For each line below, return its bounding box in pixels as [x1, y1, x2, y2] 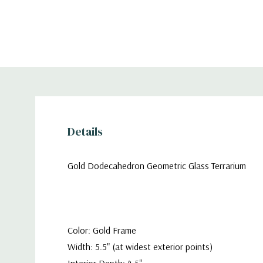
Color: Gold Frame [68, 224, 139, 236]
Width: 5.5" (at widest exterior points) [68, 241, 213, 252]
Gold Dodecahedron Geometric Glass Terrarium [68, 160, 246, 171]
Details [68, 123, 103, 140]
